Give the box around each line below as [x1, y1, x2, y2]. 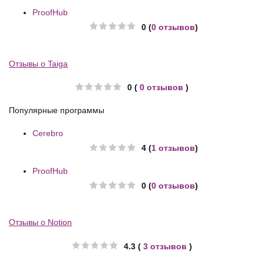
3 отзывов [143, 241, 187, 251]
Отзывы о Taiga [9, 58, 68, 68]
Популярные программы [9, 105, 104, 115]
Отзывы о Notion [9, 217, 72, 227]
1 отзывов [151, 143, 195, 153]
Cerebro [32, 128, 63, 138]
